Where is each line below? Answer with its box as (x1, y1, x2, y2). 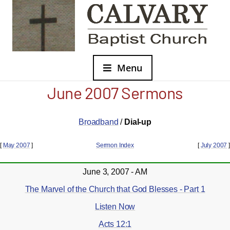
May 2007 (3, 142, 30, 149)
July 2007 (200, 142, 227, 149)
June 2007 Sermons (47, 83, 183, 102)
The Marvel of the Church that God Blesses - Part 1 (25, 185, 205, 194)
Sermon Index (95, 142, 135, 149)
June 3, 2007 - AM (83, 167, 147, 176)
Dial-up (124, 118, 151, 126)
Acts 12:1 (98, 220, 132, 228)
